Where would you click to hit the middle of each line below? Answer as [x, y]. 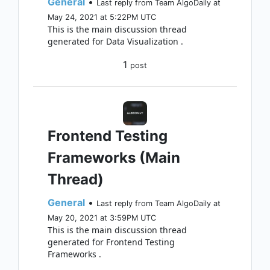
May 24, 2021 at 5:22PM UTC [102, 17]
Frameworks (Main [114, 158]
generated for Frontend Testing [111, 242]
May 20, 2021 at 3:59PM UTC [102, 218]
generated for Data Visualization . [115, 41]
